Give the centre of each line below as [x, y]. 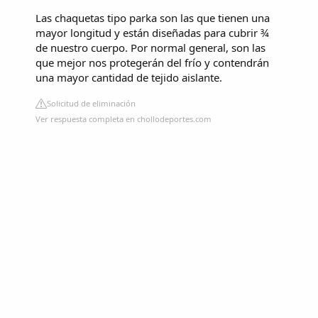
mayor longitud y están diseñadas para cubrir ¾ [152, 32]
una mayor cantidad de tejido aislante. [129, 77]
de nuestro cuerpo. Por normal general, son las [150, 47]
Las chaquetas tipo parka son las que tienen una [153, 17]
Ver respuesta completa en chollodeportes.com [124, 119]
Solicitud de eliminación [91, 103]
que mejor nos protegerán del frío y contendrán [152, 62]
